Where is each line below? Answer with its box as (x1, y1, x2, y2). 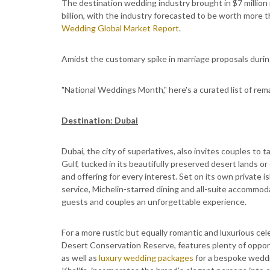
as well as (61, 253, 99, 263)
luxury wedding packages (99, 253, 193, 263)
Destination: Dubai (61, 115, 138, 125)
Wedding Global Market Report (61, 23, 179, 33)
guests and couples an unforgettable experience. (61, 196, 246, 207)
